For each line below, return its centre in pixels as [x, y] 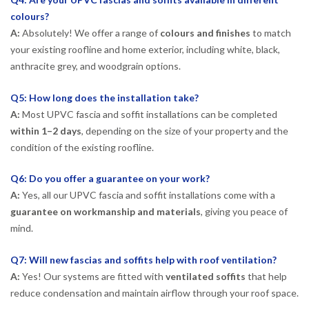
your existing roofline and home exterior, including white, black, [145, 49]
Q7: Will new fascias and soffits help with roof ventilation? [143, 260]
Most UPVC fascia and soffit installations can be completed [149, 114]
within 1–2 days [46, 130]
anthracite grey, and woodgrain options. [96, 66]
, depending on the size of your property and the [185, 130]
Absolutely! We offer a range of [90, 32]
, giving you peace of [244, 212]
